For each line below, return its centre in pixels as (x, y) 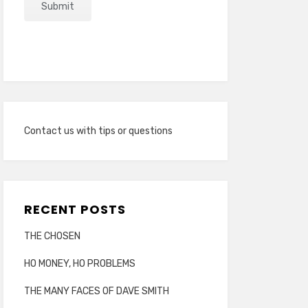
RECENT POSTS (75, 209)
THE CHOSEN (52, 236)
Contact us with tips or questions (98, 131)
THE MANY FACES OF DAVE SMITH (96, 291)
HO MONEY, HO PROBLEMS (79, 264)
